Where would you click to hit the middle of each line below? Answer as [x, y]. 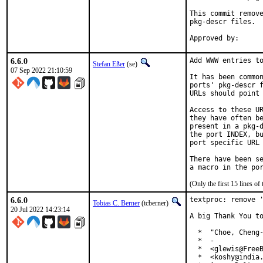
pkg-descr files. [222, 22]
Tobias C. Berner [116, 203]
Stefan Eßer [109, 64]
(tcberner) [155, 203]
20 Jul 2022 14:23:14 [40, 210]
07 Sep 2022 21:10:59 [41, 70]
